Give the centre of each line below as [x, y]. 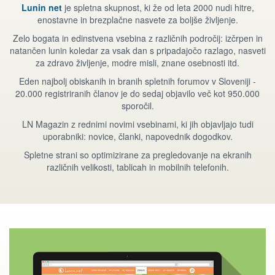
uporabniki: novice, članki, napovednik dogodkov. [137, 136]
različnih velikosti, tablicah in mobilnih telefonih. [137, 167]
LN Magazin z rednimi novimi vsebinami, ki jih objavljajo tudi [137, 124]
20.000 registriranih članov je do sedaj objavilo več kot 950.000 [137, 93]
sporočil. [137, 105]
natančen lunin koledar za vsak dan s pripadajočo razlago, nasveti [137, 50]
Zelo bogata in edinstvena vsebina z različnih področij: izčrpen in [137, 38]
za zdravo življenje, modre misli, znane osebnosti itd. [137, 62]
